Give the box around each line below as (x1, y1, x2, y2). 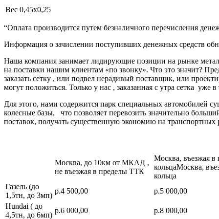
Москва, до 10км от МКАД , (55, 158, 149, 167)
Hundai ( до (5, 201, 43, 210)
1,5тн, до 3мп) (5, 191, 52, 199)
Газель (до (5, 182, 39, 191)
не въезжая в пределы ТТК (55, 167, 144, 175)
